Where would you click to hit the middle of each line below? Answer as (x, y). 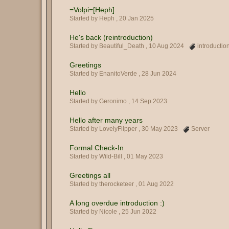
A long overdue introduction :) (117, 203)
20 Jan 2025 (136, 18)
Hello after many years (106, 120)
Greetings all (90, 175)
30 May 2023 (160, 129)
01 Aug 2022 (156, 184)
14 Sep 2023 (149, 101)
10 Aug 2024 (166, 46)
